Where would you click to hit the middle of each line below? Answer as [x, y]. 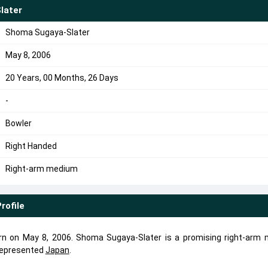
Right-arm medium [41, 169]
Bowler [18, 123]
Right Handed [31, 146]
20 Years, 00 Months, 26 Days [62, 78]
